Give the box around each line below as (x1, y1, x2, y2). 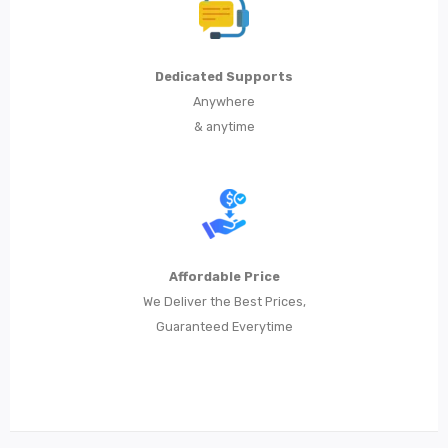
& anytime (193, 119, 255, 135)
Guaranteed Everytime (155, 319, 293, 335)
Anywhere (193, 94, 255, 110)
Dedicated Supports (155, 69, 293, 85)
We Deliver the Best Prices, (142, 294, 306, 310)
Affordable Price (168, 269, 280, 285)
